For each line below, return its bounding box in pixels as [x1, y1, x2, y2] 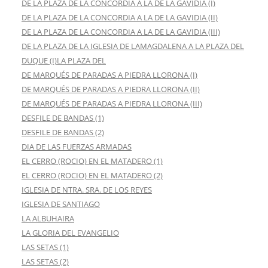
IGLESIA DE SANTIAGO [22, 199, 100, 210]
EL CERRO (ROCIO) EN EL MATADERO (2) [22, 170, 163, 181]
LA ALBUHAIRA [22, 213, 74, 224]
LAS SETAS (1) [22, 242, 69, 253]
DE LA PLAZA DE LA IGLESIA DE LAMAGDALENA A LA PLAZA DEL [22, 41, 244, 52]
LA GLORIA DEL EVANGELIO [22, 227, 119, 239]
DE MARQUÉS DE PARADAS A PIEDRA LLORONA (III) [22, 98, 202, 109]
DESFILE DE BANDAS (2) [22, 127, 104, 138]
